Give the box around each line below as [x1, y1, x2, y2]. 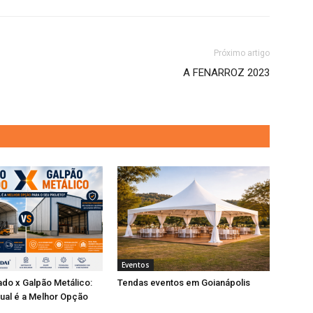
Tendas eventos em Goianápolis [117, 277, 250, 288]
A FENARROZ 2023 [183, 66, 270, 79]
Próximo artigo [214, 48, 270, 58]
